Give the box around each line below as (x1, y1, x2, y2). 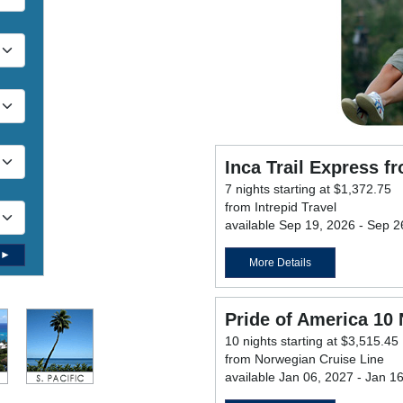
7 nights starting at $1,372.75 (225, 182, 391, 197)
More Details (249, 256, 311, 270)
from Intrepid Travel (225, 200, 336, 215)
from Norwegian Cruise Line (225, 352, 384, 367)
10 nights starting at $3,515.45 (225, 334, 399, 349)
